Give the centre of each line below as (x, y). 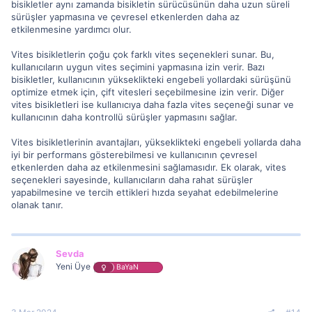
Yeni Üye (73, 266)
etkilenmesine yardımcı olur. (71, 29)
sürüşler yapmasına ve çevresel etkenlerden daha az (125, 16)
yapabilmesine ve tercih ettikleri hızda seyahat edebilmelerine (145, 192)
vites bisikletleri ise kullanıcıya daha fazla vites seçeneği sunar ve (153, 104)
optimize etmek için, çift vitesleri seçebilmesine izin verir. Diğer (148, 92)
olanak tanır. (37, 204)
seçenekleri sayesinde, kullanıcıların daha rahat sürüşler (132, 179)
